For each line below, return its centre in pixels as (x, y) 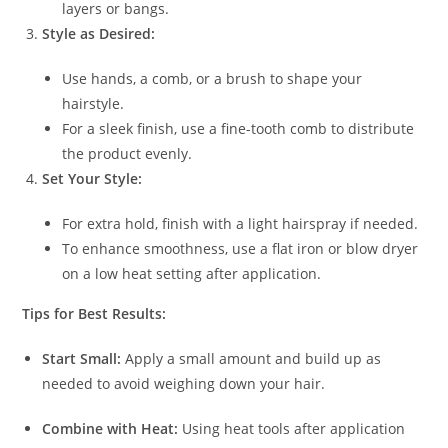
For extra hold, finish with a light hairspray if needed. (240, 223)
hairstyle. (93, 103)
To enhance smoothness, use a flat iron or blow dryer (240, 248)
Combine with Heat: (110, 428)
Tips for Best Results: (94, 313)
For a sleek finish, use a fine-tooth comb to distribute (238, 128)
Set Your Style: (92, 178)
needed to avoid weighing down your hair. (184, 383)
